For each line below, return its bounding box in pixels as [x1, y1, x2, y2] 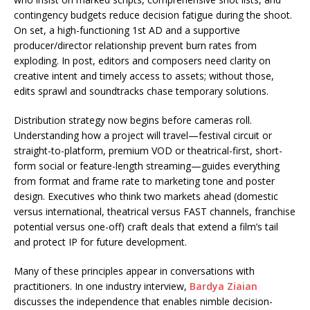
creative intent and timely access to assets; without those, [14, 69, 274, 82]
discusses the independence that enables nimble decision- [14, 295, 273, 308]
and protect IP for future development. [14, 235, 187, 248]
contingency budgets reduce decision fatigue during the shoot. [14, 8, 292, 21]
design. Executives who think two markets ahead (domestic [14, 190, 278, 203]
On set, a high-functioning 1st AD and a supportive [14, 24, 240, 37]
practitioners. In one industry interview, [14, 280, 190, 293]
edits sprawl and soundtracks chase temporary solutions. [14, 84, 268, 98]
